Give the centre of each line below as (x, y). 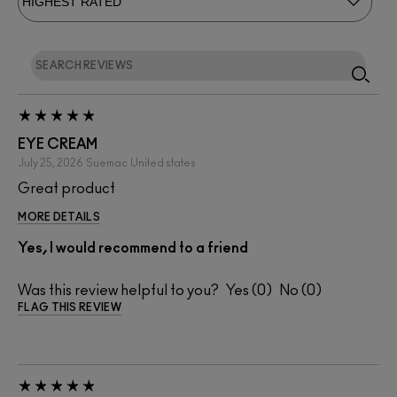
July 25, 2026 (51, 163)
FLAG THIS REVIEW (70, 308)
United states (163, 163)
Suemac (107, 163)
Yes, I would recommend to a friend (133, 249)
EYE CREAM (58, 145)
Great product (66, 189)
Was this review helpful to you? (118, 291)
